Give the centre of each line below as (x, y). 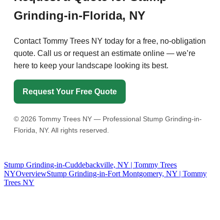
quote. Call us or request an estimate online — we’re (105, 53)
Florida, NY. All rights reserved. (61, 130)
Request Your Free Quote (70, 91)
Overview (31, 174)
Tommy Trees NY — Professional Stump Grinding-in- (119, 119)
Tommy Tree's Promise (50, 201)
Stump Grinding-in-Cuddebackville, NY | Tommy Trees (90, 165)
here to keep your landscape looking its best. (91, 65)
